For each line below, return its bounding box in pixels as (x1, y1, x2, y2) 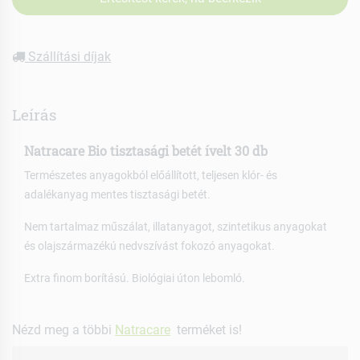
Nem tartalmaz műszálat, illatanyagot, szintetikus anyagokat (24, 220, 327, 234)
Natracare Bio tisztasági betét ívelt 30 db (24, 141, 268, 159)
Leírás (12, 104, 56, 125)
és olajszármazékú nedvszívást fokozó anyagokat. (24, 239, 275, 253)
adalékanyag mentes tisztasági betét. (24, 188, 211, 202)
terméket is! (170, 322, 242, 338)
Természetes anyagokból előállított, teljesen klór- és (24, 169, 277, 182)
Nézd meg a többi (12, 322, 115, 338)
